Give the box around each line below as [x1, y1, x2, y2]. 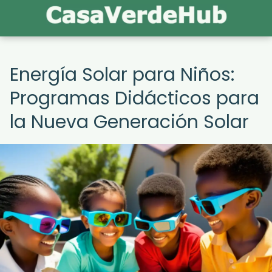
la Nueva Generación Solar [10, 109, 249, 135]
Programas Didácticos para [10, 86, 259, 111]
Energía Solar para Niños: [10, 62, 234, 87]
